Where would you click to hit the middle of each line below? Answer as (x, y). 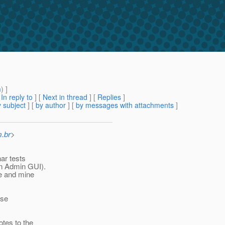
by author (51, 105)
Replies (109, 97)
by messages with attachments (125, 105)
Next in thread (65, 97)
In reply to (17, 97)
